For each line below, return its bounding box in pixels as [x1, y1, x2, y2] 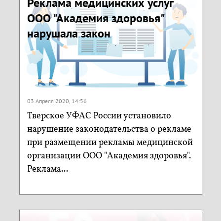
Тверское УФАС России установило [27, 110, 171, 123]
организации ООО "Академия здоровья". [27, 150, 191, 163]
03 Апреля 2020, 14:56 [27, 97, 87, 105]
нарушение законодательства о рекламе [27, 123, 191, 136]
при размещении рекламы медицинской [27, 137, 193, 149]
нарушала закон [27, 25, 110, 41]
